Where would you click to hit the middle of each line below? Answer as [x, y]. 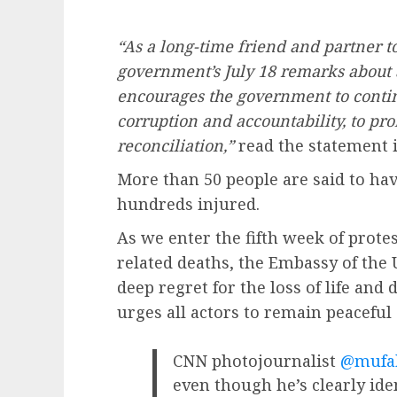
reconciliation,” [175, 146]
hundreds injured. [188, 204]
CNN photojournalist [256, 361]
